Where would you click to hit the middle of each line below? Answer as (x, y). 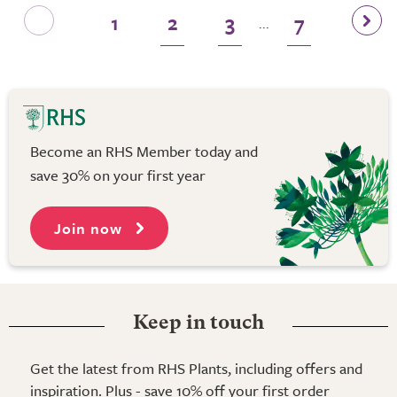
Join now (90, 228)
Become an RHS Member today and (144, 152)
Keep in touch (198, 323)
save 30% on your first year (118, 175)
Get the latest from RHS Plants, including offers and (196, 368)
